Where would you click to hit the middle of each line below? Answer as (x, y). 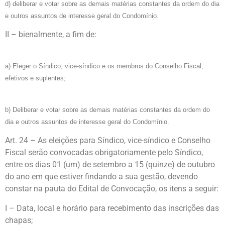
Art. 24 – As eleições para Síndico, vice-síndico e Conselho (108, 141)
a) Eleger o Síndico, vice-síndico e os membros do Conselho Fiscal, (104, 66)
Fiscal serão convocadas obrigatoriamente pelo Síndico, (104, 153)
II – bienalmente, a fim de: (51, 34)
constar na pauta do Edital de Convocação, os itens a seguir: (112, 189)
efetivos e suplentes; (35, 78)
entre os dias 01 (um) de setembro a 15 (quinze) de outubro (110, 165)
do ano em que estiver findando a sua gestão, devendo (101, 177)
